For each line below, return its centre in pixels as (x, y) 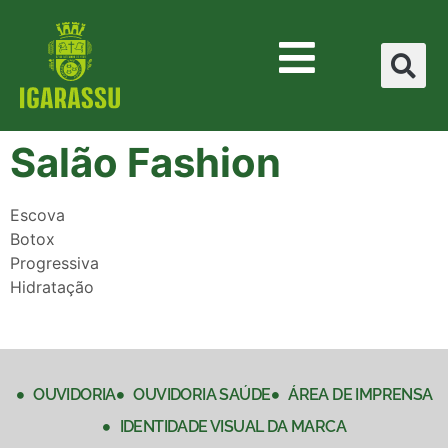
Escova (37, 215)
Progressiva (54, 263)
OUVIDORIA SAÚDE (202, 395)
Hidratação (52, 287)
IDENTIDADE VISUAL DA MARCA (233, 427)
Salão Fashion (145, 163)
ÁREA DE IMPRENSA (360, 395)
